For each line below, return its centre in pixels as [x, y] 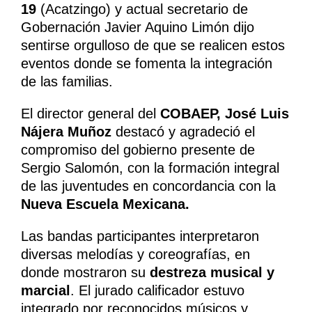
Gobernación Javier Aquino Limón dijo [138, 28]
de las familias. [67, 82]
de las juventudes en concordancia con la [148, 186]
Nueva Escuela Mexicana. [105, 204]
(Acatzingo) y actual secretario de [142, 9]
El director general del [91, 114]
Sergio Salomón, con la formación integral [150, 168]
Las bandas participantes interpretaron [140, 236]
